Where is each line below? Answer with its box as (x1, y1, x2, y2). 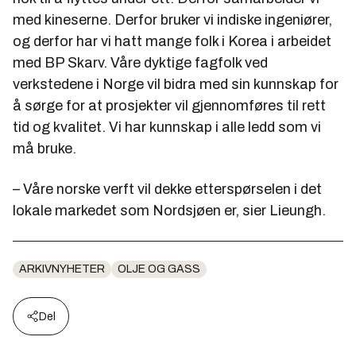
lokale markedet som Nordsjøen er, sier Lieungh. (13, 202, 326, 219)
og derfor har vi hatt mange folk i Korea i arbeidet (13, 33, 331, 49)
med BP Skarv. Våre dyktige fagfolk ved (13, 54, 268, 71)
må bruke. (13, 140, 76, 157)
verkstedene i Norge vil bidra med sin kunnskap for (13, 75, 339, 92)
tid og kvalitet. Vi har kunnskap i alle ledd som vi (13, 118, 321, 135)
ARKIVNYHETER (19, 262, 105, 275)
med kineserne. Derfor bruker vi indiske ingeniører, (13, 11, 332, 28)
